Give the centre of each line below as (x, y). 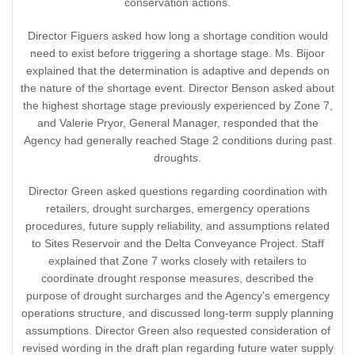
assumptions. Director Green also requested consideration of (177, 331)
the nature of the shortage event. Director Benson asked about (177, 88)
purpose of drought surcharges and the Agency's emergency (177, 296)
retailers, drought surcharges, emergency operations (177, 209)
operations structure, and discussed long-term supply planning (177, 313)
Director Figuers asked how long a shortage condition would (177, 36)
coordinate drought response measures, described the (177, 279)
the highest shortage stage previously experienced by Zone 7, (177, 106)
